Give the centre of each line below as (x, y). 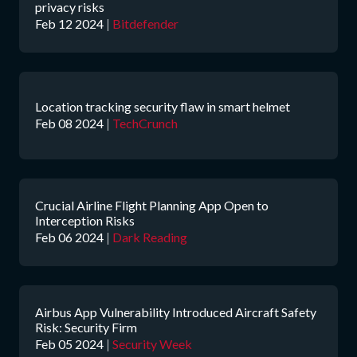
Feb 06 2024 (69, 237)
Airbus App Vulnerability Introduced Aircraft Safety (176, 312)
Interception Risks (85, 220)
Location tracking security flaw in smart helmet (163, 106)
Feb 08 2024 (69, 123)
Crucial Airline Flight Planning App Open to (152, 205)
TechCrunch (145, 123)
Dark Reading (150, 237)
